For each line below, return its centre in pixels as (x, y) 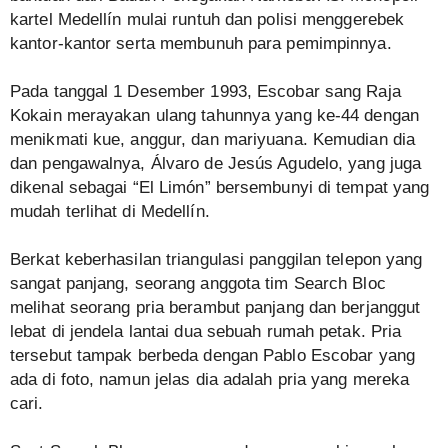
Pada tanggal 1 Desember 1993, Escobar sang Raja (205, 92)
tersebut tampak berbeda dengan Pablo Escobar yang (212, 356)
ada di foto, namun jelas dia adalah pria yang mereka (210, 380)
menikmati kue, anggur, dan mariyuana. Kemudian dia (213, 140)
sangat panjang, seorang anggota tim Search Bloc (198, 284)
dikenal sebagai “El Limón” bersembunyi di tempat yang (220, 188)
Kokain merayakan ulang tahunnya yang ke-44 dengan (214, 116)
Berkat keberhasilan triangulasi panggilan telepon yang (216, 260)
